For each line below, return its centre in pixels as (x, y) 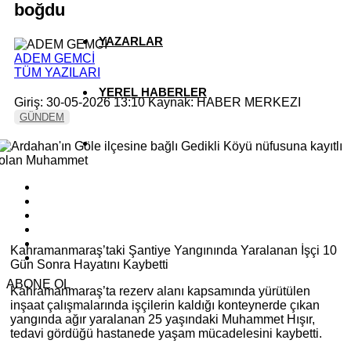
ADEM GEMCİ (54, 58)
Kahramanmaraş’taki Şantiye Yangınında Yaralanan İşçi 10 (174, 250)
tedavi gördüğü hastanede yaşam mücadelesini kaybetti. (166, 333)
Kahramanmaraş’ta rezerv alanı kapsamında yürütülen (160, 291)
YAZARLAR (131, 41)
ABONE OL (38, 284)
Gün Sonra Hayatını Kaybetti (89, 264)
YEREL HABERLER (153, 92)
